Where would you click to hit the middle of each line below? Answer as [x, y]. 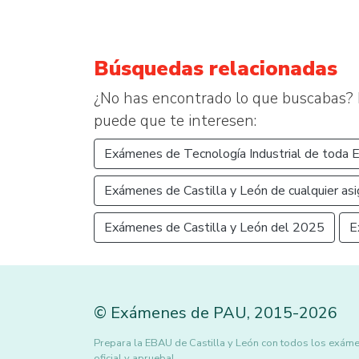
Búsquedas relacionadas [216, 69]
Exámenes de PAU [179, 313]
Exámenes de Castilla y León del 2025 [214, 228]
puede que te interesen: [175, 121]
